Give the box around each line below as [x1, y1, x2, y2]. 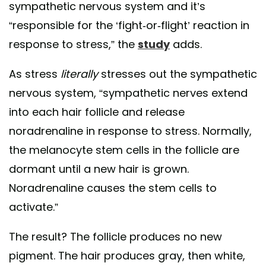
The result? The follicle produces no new [9, 229, 222, 245]
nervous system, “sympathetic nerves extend [9, 85, 248, 101]
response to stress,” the [9, 37, 138, 52]
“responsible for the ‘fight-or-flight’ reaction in [9, 18, 249, 33]
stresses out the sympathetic [98, 66, 257, 82]
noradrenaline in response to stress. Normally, [9, 123, 252, 139]
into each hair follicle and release [9, 104, 185, 120]
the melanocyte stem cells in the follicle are [9, 142, 239, 158]
